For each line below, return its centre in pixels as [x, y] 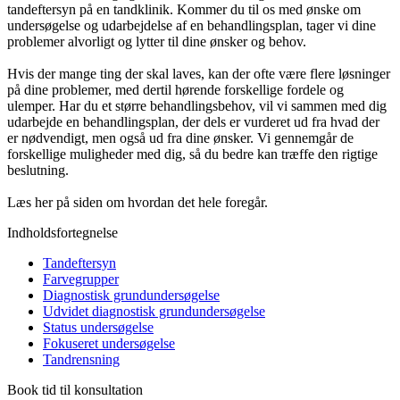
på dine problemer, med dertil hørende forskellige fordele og [175, 89]
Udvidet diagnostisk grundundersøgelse [154, 311]
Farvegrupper [81, 279]
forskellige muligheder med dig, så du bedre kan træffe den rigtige [192, 154]
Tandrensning [81, 359]
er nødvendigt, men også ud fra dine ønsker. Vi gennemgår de [180, 137]
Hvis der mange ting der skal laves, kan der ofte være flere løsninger [199, 73]
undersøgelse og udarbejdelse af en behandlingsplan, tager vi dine [192, 25]
